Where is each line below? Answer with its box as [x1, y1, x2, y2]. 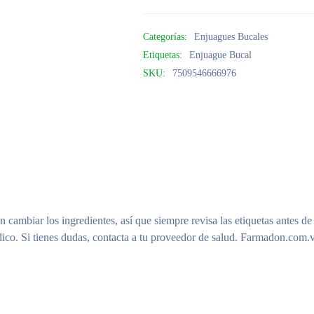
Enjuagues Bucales [194, 32, 268, 42]
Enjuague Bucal [189, 50, 252, 60]
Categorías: [143, 32, 188, 42]
